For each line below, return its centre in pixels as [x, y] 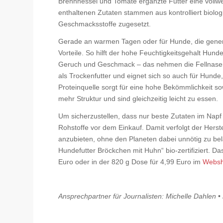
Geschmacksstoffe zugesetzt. [105, 24]
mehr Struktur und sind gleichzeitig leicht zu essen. [138, 98]
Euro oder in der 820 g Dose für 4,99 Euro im [131, 162]
